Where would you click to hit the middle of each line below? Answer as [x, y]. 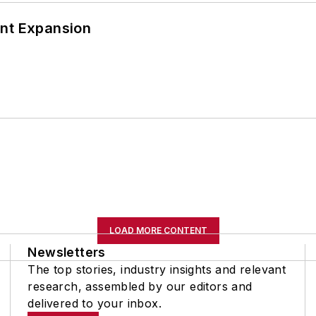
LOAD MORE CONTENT [158, 230]
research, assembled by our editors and [140, 286]
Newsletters [67, 252]
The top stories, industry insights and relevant [157, 269]
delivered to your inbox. [95, 303]
